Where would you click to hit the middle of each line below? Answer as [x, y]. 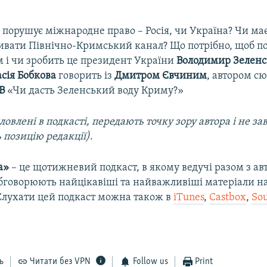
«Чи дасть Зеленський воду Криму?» [94, 91]
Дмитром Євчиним [161, 76]
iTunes [189, 197]
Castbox [228, 197]
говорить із [86, 76]
